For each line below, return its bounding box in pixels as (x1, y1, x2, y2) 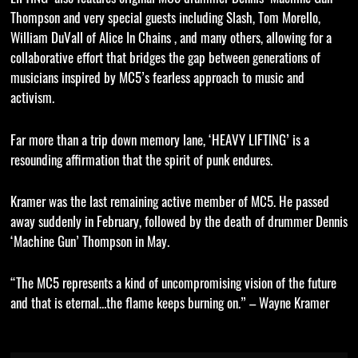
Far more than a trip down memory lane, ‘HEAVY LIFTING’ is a (10, 134, 309, 149)
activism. (10, 93, 54, 107)
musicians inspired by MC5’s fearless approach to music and (10, 73, 304, 87)
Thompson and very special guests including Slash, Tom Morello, (10, 13, 320, 27)
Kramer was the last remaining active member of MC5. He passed (10, 196, 329, 210)
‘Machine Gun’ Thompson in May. (10, 236, 169, 250)
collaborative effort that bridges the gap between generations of (10, 53, 320, 67)
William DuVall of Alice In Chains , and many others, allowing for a (10, 33, 332, 47)
